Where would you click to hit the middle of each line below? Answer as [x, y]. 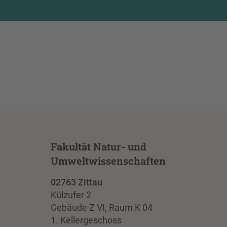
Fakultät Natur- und [98, 146]
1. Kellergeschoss [86, 220]
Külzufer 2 [71, 195]
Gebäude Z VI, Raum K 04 [101, 207]
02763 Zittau [76, 182]
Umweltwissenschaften [108, 160]
